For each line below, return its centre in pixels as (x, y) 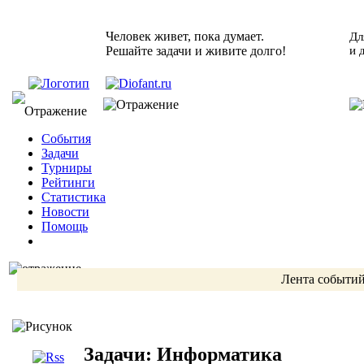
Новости (65, 212)
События (66, 139)
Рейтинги (68, 182)
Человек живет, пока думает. (185, 36)
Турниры (67, 168)
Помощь (65, 226)
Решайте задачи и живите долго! (196, 51)
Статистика (74, 197)
